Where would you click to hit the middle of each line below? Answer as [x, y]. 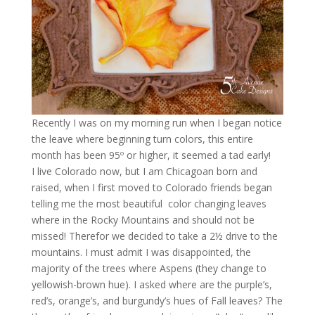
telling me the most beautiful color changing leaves [149, 203]
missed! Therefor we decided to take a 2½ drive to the [154, 236]
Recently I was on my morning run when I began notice [156, 122]
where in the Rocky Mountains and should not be [143, 219]
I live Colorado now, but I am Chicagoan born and [144, 171]
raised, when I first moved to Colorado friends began [152, 187]
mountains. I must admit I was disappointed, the [141, 252]
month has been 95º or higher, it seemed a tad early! [151, 155]
